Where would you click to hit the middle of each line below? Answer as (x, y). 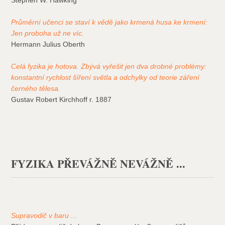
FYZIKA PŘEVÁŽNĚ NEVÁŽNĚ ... (98, 164)
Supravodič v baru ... (44, 216)
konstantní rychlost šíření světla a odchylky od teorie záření (105, 78)
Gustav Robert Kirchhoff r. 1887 (62, 100)
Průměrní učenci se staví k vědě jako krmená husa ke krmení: (109, 22)
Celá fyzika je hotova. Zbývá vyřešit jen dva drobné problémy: (109, 67)
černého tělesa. (36, 89)
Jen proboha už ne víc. (48, 33)
